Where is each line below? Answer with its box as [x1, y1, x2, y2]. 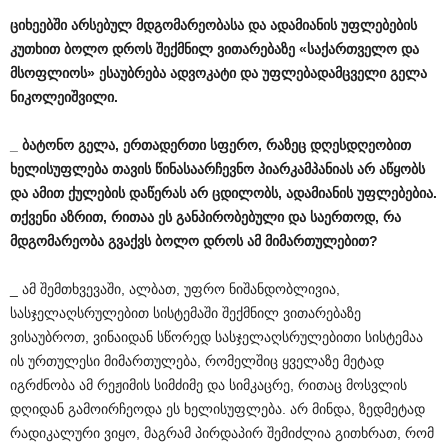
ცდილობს [212, 185, 278, 201]
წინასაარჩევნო [155, 161, 254, 177]
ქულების [68, 185, 125, 201]
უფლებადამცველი [262, 65, 386, 81]
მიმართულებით [265, 233, 369, 249]
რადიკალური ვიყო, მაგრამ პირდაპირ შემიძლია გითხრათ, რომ [10, 425, 434, 441]
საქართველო [307, 41, 397, 57]
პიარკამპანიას [258, 161, 353, 177]
